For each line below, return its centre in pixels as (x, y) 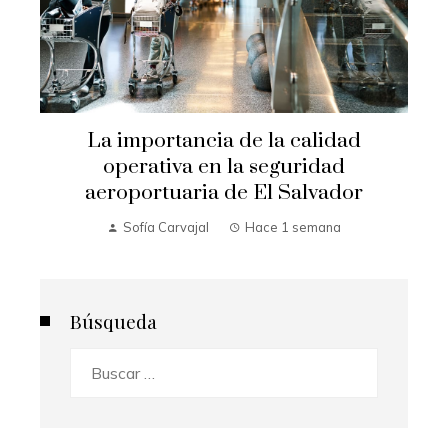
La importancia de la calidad (224, 141)
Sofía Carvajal (166, 227)
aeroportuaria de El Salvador (224, 193)
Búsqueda (113, 321)
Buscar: (95, 361)
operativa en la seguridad (224, 167)
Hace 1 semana (293, 227)
